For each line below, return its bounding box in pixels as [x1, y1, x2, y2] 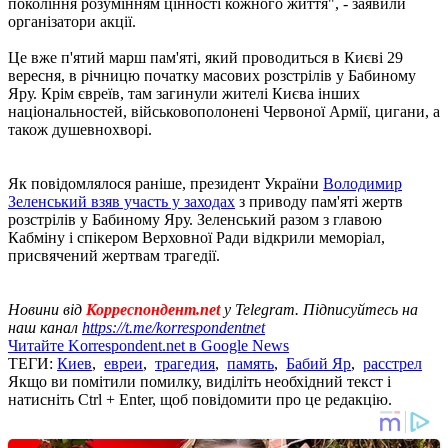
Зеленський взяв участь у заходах [8, 192, 235, 210]
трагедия [155, 354, 215, 372]
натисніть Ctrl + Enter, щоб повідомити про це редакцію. [8, 390, 392, 408]
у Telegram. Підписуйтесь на [220, 300, 418, 318]
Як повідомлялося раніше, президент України [8, 174, 323, 192]
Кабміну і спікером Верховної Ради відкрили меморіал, [8, 228, 385, 246]
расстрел [363, 354, 422, 372]
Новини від [8, 300, 86, 318]
